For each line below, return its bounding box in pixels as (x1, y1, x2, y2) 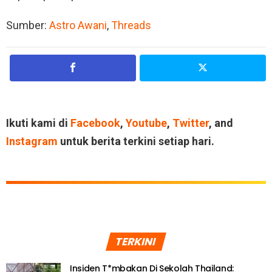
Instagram (6, 135, 58, 148)
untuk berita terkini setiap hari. (58, 135, 214, 148)
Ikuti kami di (6, 117, 70, 130)
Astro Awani (49, 19, 107, 32)
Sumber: (6, 19, 49, 32)
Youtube (126, 117, 167, 130)
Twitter (172, 117, 209, 130)
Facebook (70, 117, 120, 130)
